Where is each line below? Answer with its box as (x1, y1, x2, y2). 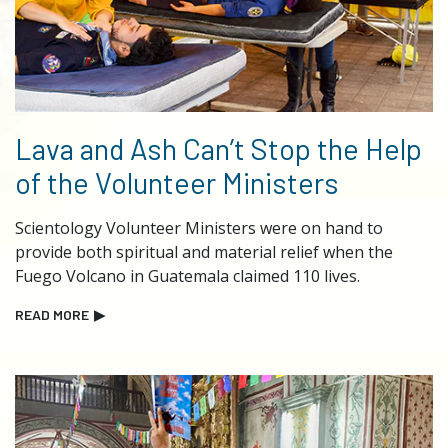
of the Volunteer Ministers (15, 165, 339, 201)
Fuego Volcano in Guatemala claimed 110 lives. (15, 265, 360, 288)
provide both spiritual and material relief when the (15, 241, 393, 264)
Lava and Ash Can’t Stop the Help (15, 131, 422, 167)
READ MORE (15, 306, 89, 324)
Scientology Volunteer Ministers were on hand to (15, 217, 383, 240)
